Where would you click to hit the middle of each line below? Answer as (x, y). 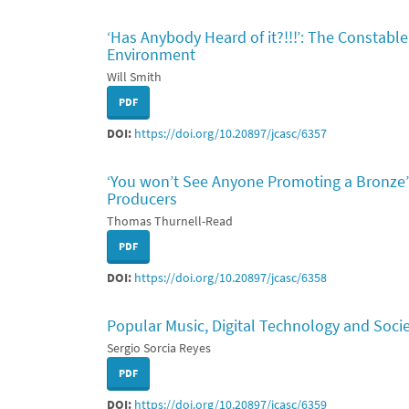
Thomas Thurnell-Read (170, 221)
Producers (142, 199)
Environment (151, 54)
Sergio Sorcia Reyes (159, 348)
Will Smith (134, 77)
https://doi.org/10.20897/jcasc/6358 (231, 278)
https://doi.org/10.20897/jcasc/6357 (231, 133)
